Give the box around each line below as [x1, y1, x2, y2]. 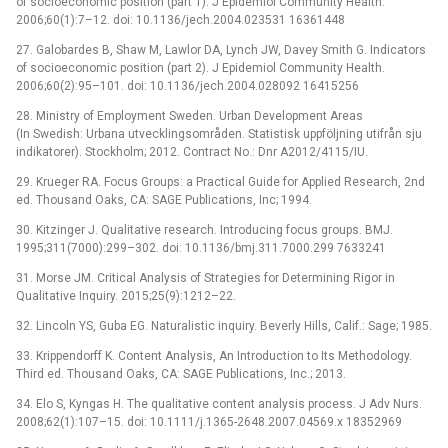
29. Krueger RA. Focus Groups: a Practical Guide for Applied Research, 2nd [16, 174, 425, 189]
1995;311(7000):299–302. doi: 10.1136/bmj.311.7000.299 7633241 [16, 240, 386, 255]
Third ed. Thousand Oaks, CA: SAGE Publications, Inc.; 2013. [16, 366, 346, 381]
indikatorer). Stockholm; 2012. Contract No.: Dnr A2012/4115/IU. [16, 144, 368, 159]
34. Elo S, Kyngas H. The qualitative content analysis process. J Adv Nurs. [16, 396, 422, 411]
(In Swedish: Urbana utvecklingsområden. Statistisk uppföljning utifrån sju [16, 126, 422, 141]
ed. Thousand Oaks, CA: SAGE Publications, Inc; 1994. [16, 192, 312, 207]
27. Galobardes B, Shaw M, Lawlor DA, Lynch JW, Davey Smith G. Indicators [16, 42, 426, 57]
